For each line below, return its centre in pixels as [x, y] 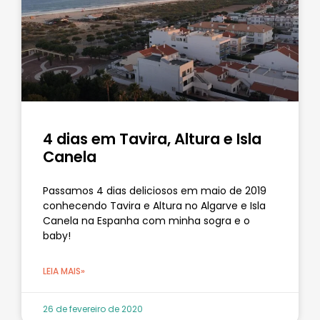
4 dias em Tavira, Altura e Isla [152, 139]
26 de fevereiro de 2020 [93, 309]
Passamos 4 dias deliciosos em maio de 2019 [155, 190]
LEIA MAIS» [64, 271]
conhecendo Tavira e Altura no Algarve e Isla [154, 205]
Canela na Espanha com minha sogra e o [146, 220]
